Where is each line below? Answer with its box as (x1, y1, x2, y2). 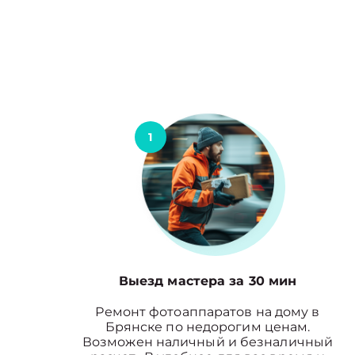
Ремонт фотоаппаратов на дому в (95, 304, 320, 319)
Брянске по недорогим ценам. (105, 319, 311, 334)
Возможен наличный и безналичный (82, 334, 334, 349)
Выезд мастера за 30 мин (118, 273, 297, 288)
